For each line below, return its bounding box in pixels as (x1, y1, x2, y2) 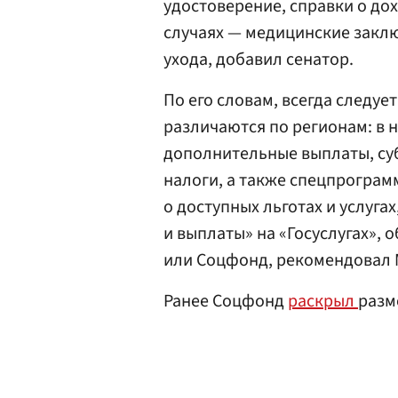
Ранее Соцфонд (163, 289, 288, 314)
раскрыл (288, 289, 358, 314)
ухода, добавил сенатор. (163, 47, 354, 72)
